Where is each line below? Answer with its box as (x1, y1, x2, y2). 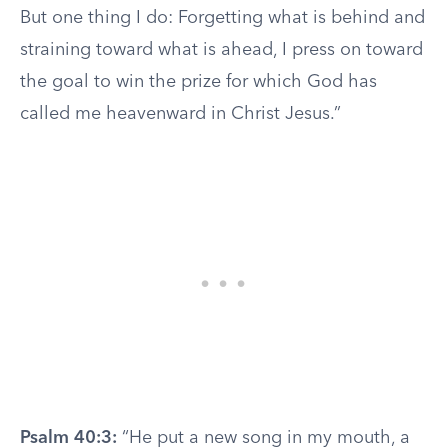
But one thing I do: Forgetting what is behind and (20, 9, 425, 27)
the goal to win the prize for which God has (20, 73, 377, 91)
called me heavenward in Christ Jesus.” (20, 105, 341, 123)
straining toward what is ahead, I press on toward (20, 41, 423, 59)
